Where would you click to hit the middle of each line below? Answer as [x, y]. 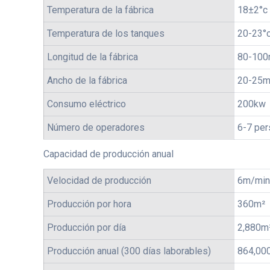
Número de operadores [96, 127]
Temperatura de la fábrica [100, 10]
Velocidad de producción [99, 181]
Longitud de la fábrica [93, 57]
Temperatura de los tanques [106, 33]
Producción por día [86, 228]
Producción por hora [89, 204]
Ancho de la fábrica [87, 80]
